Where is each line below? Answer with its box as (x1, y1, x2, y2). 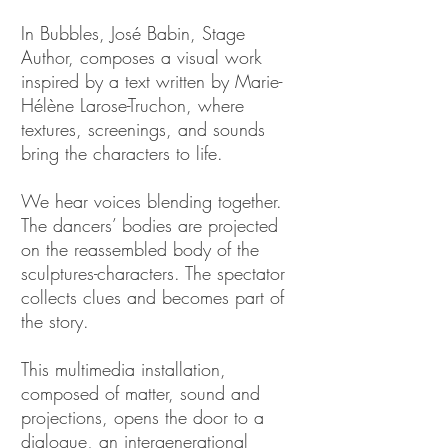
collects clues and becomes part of (21, 285, 284, 309)
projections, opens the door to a (21, 405, 264, 429)
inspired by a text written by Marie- (21, 69, 282, 93)
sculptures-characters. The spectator (21, 261, 285, 285)
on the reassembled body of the (21, 237, 259, 261)
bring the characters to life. (21, 141, 223, 165)
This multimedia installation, (21, 357, 226, 381)
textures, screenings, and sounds (21, 117, 265, 141)
